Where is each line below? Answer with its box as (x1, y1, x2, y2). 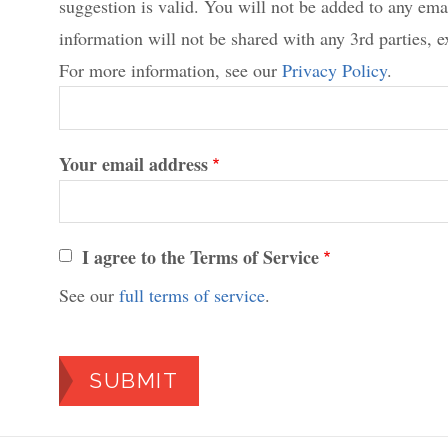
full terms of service (119, 282, 266, 307)
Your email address (59, 150, 209, 177)
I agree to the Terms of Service (82, 244, 320, 271)
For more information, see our (59, 58, 283, 83)
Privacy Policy (282, 58, 388, 83)
